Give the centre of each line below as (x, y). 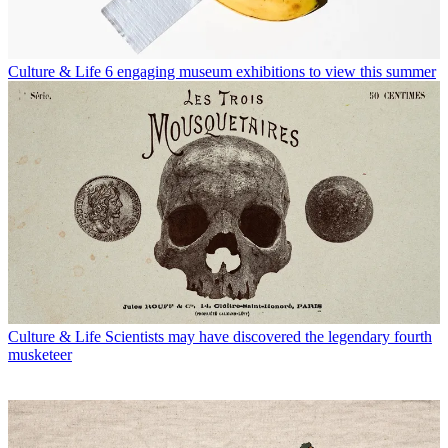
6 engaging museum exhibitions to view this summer (270, 71)
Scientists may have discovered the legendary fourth (268, 336)
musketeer (40, 354)
